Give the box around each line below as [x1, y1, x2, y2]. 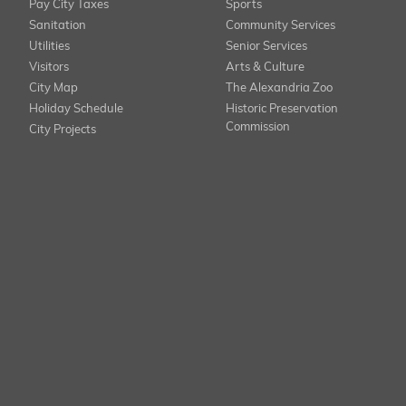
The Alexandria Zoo [225, 82, 333, 94]
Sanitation [29, 20, 86, 32]
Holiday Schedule [29, 103, 123, 115]
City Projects [29, 124, 96, 136]
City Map [29, 82, 78, 94]
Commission [225, 121, 290, 133]
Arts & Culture [225, 62, 304, 73]
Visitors [29, 62, 69, 73]
